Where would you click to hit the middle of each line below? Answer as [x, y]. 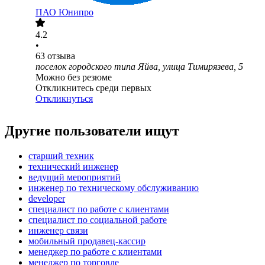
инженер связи [58, 231]
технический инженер [73, 167]
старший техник [61, 156]
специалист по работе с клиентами [99, 209]
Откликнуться [64, 99]
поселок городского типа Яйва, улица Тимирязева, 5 [139, 67]
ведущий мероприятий [75, 177]
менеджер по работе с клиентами [95, 252]
